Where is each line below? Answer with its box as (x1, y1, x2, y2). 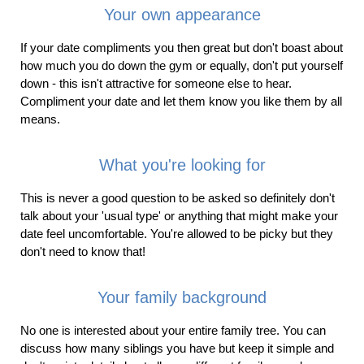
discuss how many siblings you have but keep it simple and (20, 340, 334, 355)
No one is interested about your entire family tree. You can (20, 323, 326, 337)
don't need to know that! (20, 244, 145, 258)
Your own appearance (103, 5, 261, 24)
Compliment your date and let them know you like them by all (20, 93, 342, 108)
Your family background (97, 288, 266, 306)
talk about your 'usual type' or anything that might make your (20, 208, 338, 223)
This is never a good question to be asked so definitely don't (20, 190, 335, 205)
